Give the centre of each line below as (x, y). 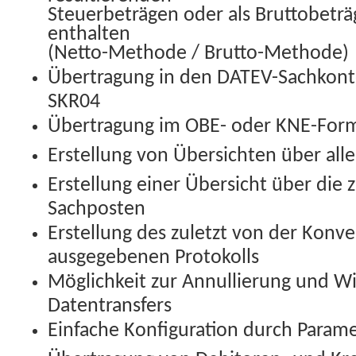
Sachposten (97, 208)
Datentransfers (110, 305)
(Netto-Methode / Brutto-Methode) (198, 52)
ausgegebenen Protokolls (153, 256)
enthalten (89, 33)
